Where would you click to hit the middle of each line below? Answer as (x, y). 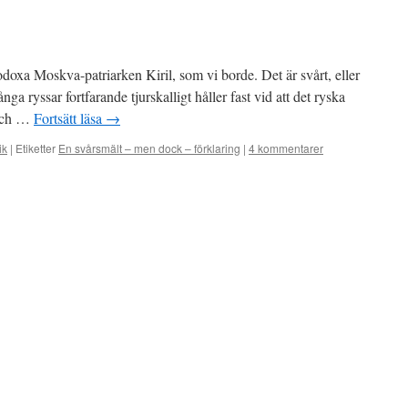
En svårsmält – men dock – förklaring (149, 148)
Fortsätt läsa (70, 118)
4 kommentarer (286, 148)
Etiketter (36, 148)
